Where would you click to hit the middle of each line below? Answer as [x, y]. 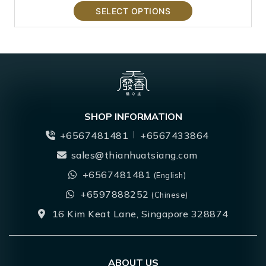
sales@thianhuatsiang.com [134, 155]
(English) [170, 175]
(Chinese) [170, 195]
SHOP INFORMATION [133, 117]
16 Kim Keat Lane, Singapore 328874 [140, 214]
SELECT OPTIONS [133, 11]
